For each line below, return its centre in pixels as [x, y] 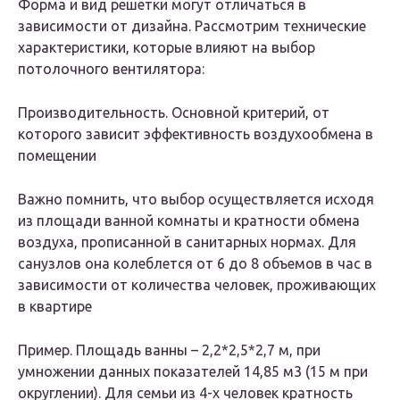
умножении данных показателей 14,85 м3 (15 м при [193, 372]
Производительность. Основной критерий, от [174, 113]
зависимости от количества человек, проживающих [197, 285]
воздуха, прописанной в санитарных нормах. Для [187, 242]
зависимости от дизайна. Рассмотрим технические [192, 26]
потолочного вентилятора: [111, 69]
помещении [57, 156]
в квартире [55, 307]
